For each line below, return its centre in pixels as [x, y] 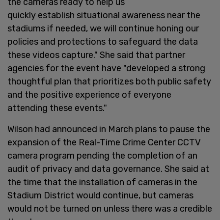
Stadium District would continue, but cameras [100, 195]
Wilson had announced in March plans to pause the [109, 129]
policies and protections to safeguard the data [103, 41]
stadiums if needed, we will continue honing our [103, 28]
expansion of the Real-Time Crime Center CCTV [104, 142]
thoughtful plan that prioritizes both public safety [109, 81]
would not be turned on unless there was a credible [110, 208]
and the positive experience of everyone [89, 95]
